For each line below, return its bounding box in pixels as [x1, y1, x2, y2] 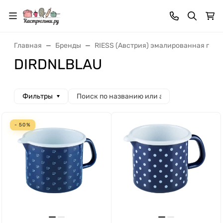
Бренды [55, 41, 81, 50]
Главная [14, 41, 42, 50]
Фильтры [22, 92, 53, 101]
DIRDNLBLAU [14, 56, 102, 73]
